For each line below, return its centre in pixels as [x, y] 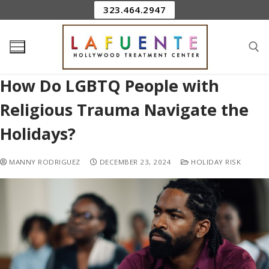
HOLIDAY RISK [215, 162]
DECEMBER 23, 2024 [135, 162]
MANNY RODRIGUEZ [44, 162]
